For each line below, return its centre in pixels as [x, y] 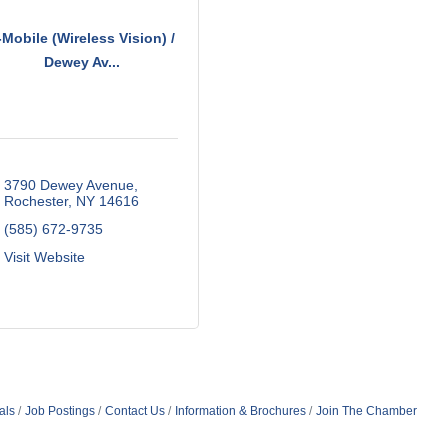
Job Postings [59, 410]
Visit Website [44, 256]
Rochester [35, 200]
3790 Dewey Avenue [68, 184]
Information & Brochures [240, 410]
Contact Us [134, 410]
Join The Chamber [366, 410]
